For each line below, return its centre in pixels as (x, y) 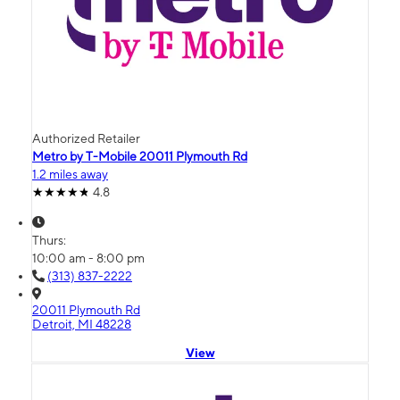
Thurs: (50, 241)
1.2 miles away (70, 175)
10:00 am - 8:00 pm (88, 258)
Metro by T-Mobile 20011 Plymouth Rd (140, 157)
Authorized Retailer (86, 139)
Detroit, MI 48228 (82, 325)
